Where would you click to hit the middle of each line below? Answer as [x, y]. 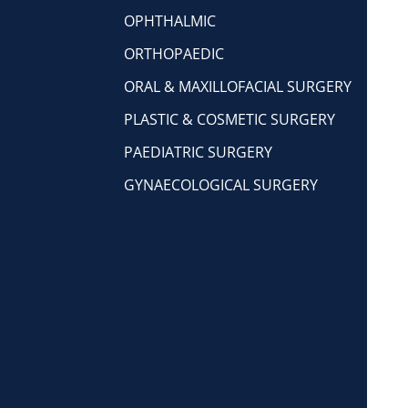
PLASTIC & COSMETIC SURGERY [230, 119]
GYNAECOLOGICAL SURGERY [221, 185]
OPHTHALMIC [170, 21]
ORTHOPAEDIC [174, 54]
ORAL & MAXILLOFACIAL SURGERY [238, 87]
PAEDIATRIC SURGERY [199, 152]
